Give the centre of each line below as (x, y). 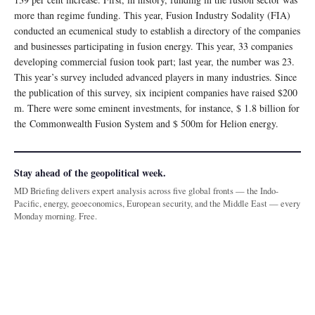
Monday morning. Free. (56, 216)
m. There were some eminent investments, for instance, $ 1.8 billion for (157, 108)
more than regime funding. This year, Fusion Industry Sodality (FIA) (152, 15)
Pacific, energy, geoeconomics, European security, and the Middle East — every (157, 203)
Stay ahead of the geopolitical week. (90, 172)
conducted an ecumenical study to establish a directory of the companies (157, 30)
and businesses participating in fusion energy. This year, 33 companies (153, 46)
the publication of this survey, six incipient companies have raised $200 (156, 92)
